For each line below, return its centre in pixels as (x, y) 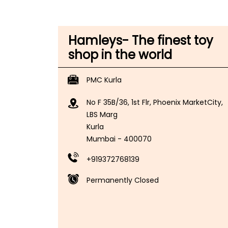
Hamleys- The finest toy (141, 40)
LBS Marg (102, 114)
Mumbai (101, 139)
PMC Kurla (104, 80)
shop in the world (120, 54)
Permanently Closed (123, 180)
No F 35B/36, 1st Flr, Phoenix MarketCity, (155, 102)
